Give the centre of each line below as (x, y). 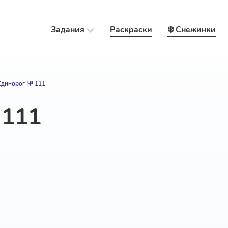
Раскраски (131, 29)
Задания (67, 29)
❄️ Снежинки (191, 29)
